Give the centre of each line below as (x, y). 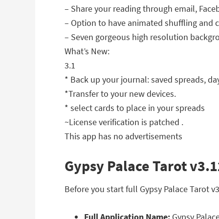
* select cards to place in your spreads (135, 108)
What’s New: (87, 51)
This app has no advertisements (123, 136)
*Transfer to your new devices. (120, 94)
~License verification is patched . (124, 122)
